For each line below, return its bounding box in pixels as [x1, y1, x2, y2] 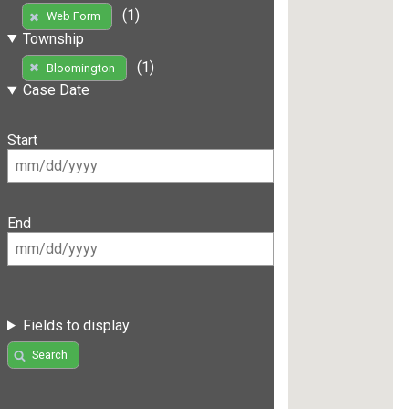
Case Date [22, 81, 89, 100]
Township [22, 29, 84, 47]
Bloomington [46, 61, 115, 76]
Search [31, 348, 68, 362]
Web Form [46, 9, 100, 24]
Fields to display [22, 316, 130, 334]
